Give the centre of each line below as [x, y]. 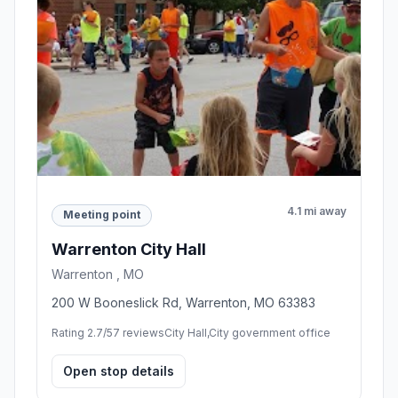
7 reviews [139, 332]
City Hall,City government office [247, 332]
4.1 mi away [317, 211]
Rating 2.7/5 [82, 332]
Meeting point [102, 215]
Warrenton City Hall [129, 249]
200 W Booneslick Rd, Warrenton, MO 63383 [183, 302]
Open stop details [119, 370]
